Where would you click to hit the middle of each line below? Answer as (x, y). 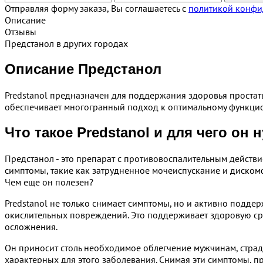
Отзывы (21, 31)
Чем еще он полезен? (49, 182)
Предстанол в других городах (66, 43)
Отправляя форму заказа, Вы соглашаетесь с (97, 8)
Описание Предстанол (83, 69)
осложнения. (31, 226)
